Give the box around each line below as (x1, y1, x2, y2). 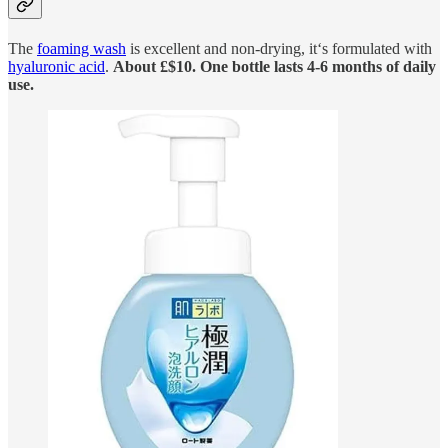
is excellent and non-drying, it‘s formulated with (126, 40, 432, 58)
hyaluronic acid (8, 58, 105, 76)
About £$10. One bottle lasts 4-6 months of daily (113, 58, 436, 76)
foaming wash (37, 40, 126, 58)
